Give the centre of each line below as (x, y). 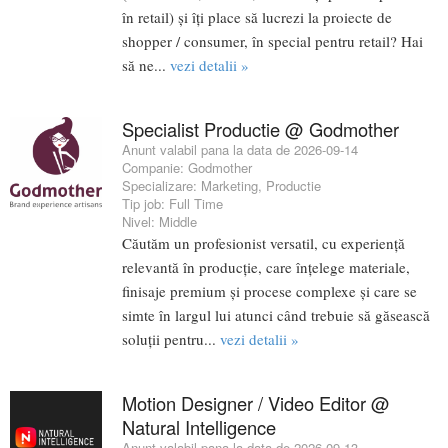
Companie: (155, 168)
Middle (178, 222)
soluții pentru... (171, 339)
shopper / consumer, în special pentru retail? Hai (272, 41)
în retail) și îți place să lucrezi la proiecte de (257, 17)
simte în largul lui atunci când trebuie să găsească (276, 315)
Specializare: (161, 186)
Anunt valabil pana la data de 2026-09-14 (240, 150)
